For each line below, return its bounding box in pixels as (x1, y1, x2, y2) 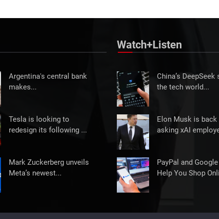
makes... (9, 83, 37, 92)
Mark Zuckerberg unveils (9, 158, 89, 167)
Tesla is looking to (9, 115, 69, 124)
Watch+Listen (117, 39, 182, 51)
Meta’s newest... (9, 169, 62, 178)
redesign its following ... (9, 126, 87, 135)
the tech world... (157, 83, 209, 92)
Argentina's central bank (9, 72, 87, 81)
